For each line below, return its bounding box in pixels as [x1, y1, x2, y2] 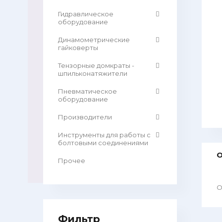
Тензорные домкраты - [58, 61, 134, 69]
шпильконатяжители [58, 69, 127, 77]
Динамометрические [58, 36, 130, 44]
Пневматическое [58, 87, 117, 95]
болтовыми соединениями [58, 139, 148, 147]
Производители [58, 113, 112, 121]
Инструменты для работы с [58, 131, 151, 139]
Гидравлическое [58, 10, 113, 18]
